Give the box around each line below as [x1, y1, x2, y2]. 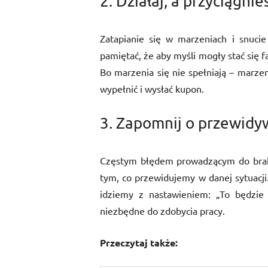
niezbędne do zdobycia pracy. [100, 205, 225, 217]
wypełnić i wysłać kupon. [100, 83, 204, 95]
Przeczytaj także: [100, 236, 178, 249]
